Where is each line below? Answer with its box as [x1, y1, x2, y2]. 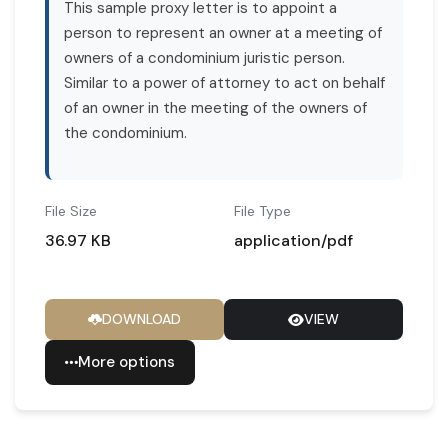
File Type [234, 202, 291, 220]
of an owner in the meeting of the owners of [64, 97, 367, 118]
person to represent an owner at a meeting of [64, 22, 382, 43]
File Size [45, 202, 97, 220]
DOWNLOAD [102, 310, 181, 328]
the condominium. [64, 122, 187, 143]
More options [78, 352, 175, 372]
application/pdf [234, 230, 353, 251]
